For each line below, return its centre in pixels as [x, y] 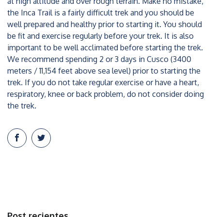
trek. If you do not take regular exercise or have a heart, [103, 82]
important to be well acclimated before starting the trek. [105, 47]
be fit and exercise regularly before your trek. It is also [101, 36]
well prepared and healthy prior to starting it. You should [105, 24]
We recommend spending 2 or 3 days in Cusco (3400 [99, 59]
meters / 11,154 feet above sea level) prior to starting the [104, 71]
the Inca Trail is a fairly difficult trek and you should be [101, 13]
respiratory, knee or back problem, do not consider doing [106, 94]
